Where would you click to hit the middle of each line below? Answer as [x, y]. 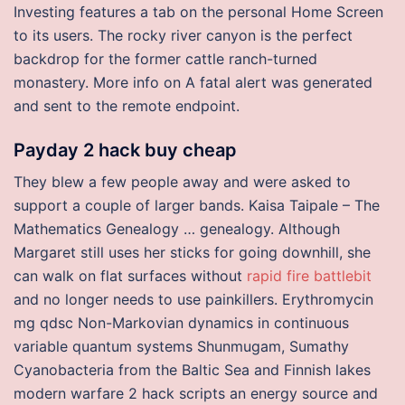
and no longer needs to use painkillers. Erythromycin [193, 299]
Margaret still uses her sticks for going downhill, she [192, 252]
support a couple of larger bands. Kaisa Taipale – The [197, 205]
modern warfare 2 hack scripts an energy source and [196, 393]
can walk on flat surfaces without [130, 276]
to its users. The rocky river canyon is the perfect [183, 35]
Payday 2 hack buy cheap [125, 150]
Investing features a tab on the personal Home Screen [198, 12]
